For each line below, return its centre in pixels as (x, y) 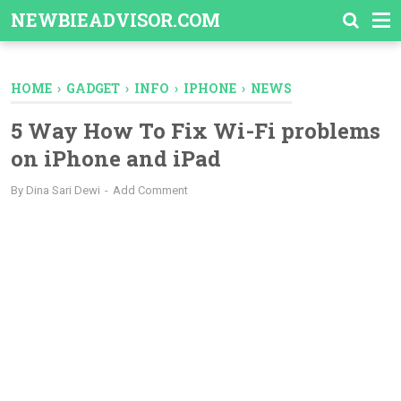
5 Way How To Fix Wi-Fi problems (196, 131)
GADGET (93, 88)
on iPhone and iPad (116, 158)
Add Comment (150, 190)
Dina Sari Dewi (63, 190)
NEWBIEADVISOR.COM (115, 20)
